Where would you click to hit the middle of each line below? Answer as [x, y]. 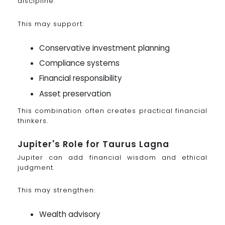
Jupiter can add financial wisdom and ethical [113, 157]
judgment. [36, 167]
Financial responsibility [81, 78]
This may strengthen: [57, 190]
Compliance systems [80, 63]
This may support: [51, 24]
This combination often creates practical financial [113, 110]
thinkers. [33, 121]
